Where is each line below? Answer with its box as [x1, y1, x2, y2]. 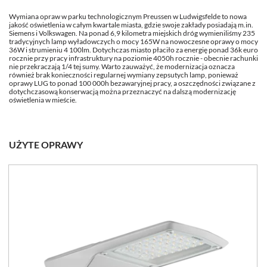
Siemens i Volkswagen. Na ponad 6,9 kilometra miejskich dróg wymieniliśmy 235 [9, 29, 255, 38]
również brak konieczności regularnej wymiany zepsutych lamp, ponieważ [9, 70, 238, 79]
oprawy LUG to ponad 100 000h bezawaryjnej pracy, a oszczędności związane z [9, 79, 256, 88]
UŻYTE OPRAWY [9, 139, 83, 150]
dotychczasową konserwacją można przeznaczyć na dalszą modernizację [9, 87, 236, 96]
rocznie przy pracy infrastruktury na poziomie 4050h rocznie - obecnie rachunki [9, 54, 258, 63]
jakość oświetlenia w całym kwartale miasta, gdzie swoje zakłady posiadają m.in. [9, 20, 253, 29]
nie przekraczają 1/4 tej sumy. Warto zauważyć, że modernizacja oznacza [9, 62, 235, 71]
